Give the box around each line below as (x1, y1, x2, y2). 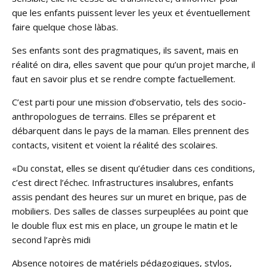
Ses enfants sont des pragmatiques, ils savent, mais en (12, 44, 238, 56)
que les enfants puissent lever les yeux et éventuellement (12, 6, 250, 18)
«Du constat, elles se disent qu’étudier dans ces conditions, (12, 162, 255, 174)
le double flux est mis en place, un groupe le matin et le (12, 219, 238, 231)
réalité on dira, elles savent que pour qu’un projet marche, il (12, 58, 255, 70)
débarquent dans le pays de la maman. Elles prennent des (12, 124, 249, 136)
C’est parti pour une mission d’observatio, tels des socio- (12, 95, 246, 108)
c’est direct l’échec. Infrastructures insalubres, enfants (12, 176, 234, 188)
